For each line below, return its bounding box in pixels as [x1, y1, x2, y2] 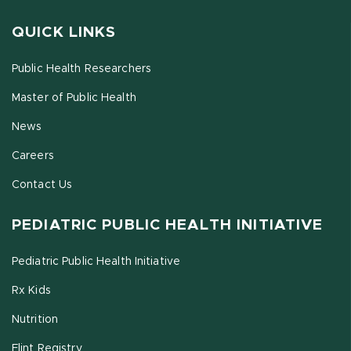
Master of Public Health [12, 92, 136, 103]
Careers [12, 150, 54, 161]
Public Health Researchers [12, 63, 151, 74]
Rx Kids [12, 284, 51, 296]
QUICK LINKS [12, 24, 117, 40]
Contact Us [12, 179, 73, 190]
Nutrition [12, 313, 59, 325]
